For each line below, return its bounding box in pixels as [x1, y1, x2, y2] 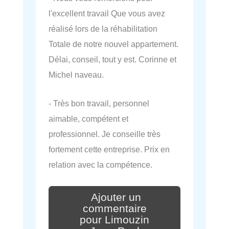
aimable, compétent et [49, 114, 128, 124]
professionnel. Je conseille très [49, 129, 161, 139]
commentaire [82, 202, 147, 215]
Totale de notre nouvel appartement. [49, 39, 178, 49]
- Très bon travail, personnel [49, 99, 149, 108]
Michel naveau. [49, 70, 104, 80]
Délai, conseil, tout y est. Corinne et [49, 55, 176, 64]
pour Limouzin [80, 214, 149, 226]
